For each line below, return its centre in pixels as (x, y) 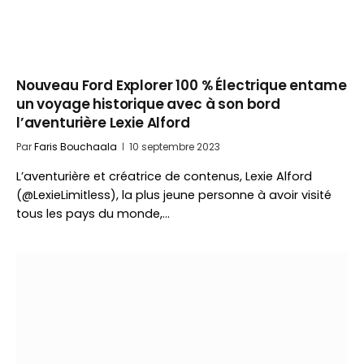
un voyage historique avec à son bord (148, 104)
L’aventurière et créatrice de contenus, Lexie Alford (164, 176)
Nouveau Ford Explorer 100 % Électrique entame (182, 85)
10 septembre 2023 (175, 147)
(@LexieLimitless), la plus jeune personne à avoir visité (174, 195)
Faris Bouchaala (76, 147)
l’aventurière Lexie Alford (103, 123)
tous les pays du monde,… (93, 214)
